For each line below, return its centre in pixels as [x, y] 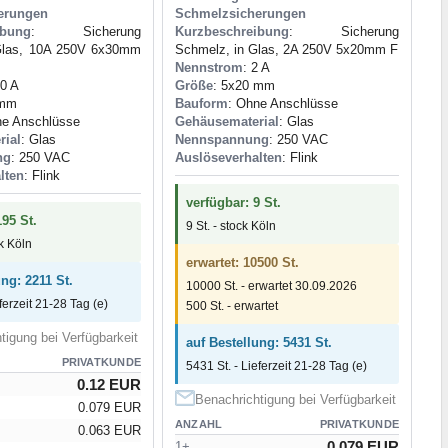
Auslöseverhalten [228, 157]
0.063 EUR [109, 430]
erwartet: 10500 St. [242, 262]
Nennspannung [222, 139]
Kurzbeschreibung [232, 31]
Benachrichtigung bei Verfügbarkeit [295, 399]
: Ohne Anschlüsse [283, 103]
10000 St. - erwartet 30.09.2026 [271, 285]
